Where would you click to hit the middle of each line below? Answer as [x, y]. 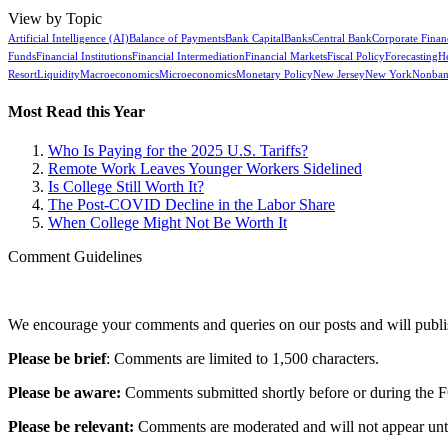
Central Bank [342, 38]
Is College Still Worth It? [126, 187]
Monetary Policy [274, 74]
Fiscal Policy [356, 56]
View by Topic [55, 18]
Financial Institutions [84, 56]
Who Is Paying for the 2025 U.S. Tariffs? [178, 151]
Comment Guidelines [75, 257]
